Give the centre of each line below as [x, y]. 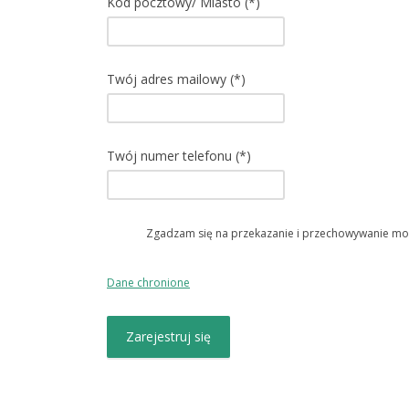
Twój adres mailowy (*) [176, 79]
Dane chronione [148, 282]
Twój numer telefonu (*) [179, 156]
